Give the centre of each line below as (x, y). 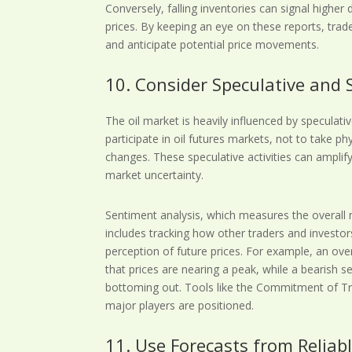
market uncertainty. (155, 174)
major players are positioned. (180, 305)
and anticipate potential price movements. (213, 44)
